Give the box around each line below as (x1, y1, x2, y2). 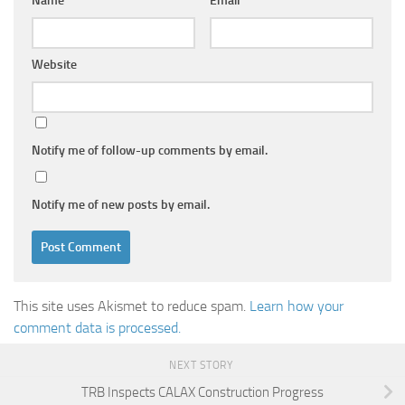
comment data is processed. (14, 319, 181, 337)
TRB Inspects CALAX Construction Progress (81, 384, 324, 401)
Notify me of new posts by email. (32, 197, 210, 213)
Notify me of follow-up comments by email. (32, 143, 268, 159)
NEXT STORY (169, 359, 236, 372)
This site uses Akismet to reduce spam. (14, 297, 250, 316)
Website (32, 57, 77, 73)
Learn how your (250, 297, 344, 316)
